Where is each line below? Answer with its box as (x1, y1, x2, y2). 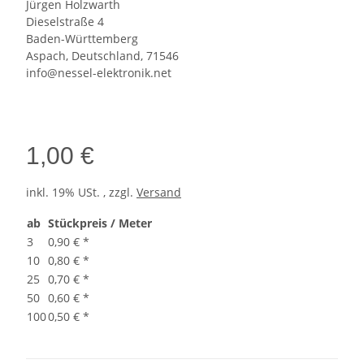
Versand (136, 184, 181, 201)
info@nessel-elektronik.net (26, 65, 171, 81)
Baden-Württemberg (26, 31, 138, 47)
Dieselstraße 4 (26, 14, 104, 30)
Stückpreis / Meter (48, 215, 152, 232)
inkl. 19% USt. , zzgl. (26, 184, 136, 201)
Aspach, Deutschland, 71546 (26, 48, 179, 64)
